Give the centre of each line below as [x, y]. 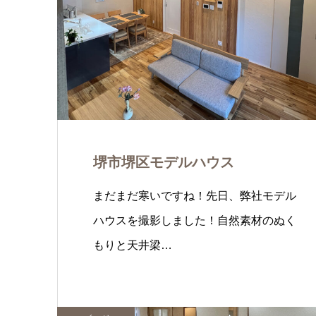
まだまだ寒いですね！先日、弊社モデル [195, 196]
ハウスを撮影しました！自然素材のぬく [195, 220]
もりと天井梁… [133, 245]
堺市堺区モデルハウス [164, 162]
